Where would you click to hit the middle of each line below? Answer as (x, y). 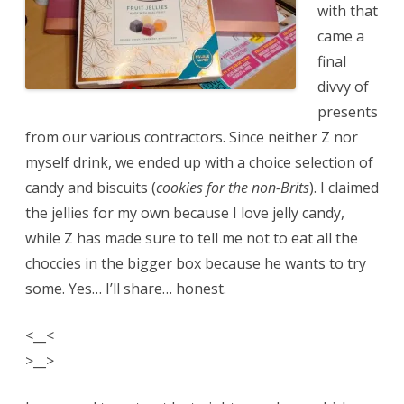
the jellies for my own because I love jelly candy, (185, 213)
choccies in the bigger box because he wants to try (196, 264)
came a (341, 37)
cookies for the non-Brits (233, 188)
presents (348, 112)
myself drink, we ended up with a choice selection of (199, 163)
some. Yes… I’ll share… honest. (126, 289)
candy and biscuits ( (91, 188)
